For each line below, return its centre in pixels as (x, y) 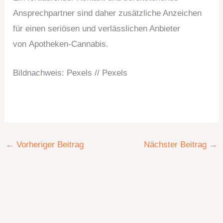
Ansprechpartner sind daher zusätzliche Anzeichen (108, 13)
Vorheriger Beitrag (49, 145)
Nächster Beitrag (176, 145)
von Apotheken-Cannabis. (61, 44)
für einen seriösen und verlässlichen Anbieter (97, 28)
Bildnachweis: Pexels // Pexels (70, 73)
